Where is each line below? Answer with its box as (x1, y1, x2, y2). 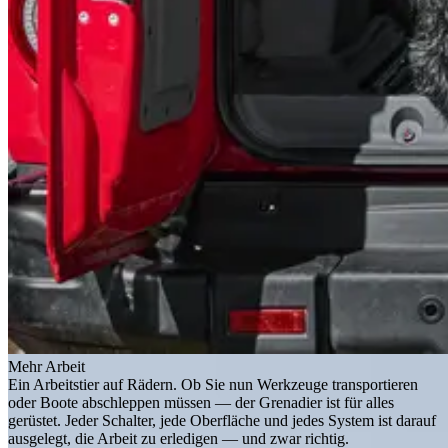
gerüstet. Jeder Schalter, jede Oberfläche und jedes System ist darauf (8, 412, 436, 430)
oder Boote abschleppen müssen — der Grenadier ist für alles (8, 394, 394, 412)
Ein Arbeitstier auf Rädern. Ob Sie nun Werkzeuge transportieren (8, 376, 418, 394)
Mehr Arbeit (8, 358, 85, 376)
